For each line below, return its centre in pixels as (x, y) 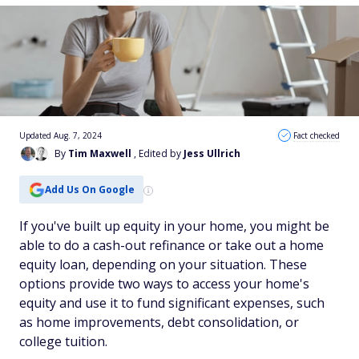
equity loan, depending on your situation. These (163, 264)
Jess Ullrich (212, 153)
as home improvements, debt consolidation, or (159, 322)
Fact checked (317, 135)
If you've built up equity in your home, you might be (174, 226)
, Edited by (159, 153)
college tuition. (63, 341)
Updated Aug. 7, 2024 (61, 135)
